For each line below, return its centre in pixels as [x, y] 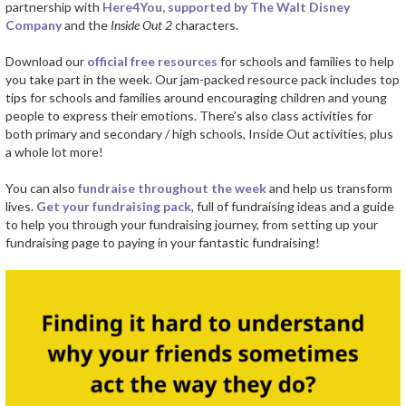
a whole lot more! [54, 152]
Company [34, 25]
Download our [46, 61]
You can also [42, 188]
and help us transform [329, 188]
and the [86, 25]
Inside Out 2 [140, 25]
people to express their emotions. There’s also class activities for [189, 116]
